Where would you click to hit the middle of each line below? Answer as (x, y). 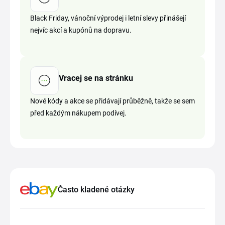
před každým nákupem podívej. (78, 113)
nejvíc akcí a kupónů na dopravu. (81, 30)
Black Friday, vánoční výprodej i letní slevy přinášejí (108, 18)
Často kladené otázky (96, 190)
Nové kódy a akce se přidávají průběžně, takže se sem (113, 101)
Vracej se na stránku (96, 78)
